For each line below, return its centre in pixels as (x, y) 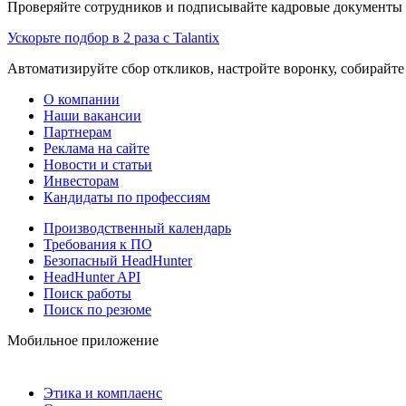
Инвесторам (81, 180)
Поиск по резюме (97, 309)
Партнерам (77, 131)
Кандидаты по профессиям (127, 197)
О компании (82, 99)
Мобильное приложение (83, 340)
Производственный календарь (137, 227)
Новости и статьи (98, 164)
